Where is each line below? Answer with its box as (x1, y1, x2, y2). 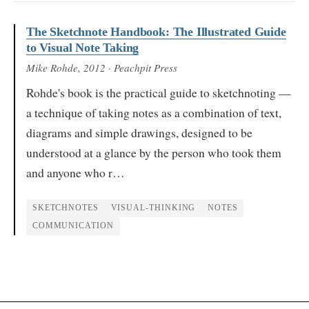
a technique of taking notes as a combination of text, (26, 103, 281, 121)
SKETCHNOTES (32, 203, 99, 212)
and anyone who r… (26, 163, 125, 181)
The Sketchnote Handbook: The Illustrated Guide (26, 24, 286, 39)
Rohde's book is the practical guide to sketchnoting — (26, 83, 291, 101)
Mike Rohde (26, 60, 78, 74)
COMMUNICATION (32, 221, 114, 230)
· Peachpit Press (106, 60, 177, 74)
